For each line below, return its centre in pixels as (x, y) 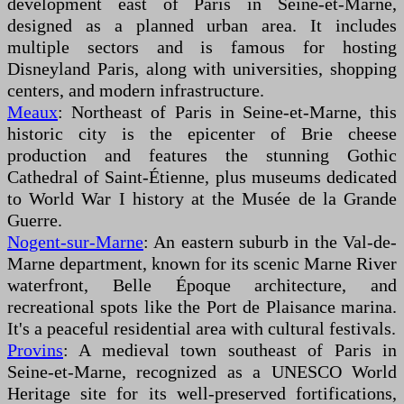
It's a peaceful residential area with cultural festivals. (202, 329)
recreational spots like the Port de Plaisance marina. (202, 307)
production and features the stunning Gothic (202, 156)
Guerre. (35, 220)
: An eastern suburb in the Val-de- (270, 242)
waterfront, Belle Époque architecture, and (202, 285)
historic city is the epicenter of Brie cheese (202, 134)
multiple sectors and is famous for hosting (202, 47)
